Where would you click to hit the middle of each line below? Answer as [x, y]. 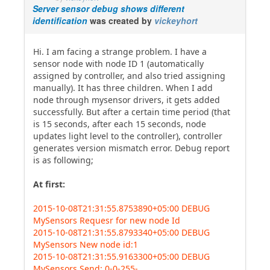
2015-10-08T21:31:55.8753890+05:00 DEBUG [121, 208]
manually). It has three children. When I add [123, 88]
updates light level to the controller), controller [128, 136]
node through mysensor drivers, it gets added [127, 100]
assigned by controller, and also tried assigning [129, 76]
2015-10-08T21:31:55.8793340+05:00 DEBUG [121, 232]
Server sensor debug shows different [108, 8]
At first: [49, 184]
